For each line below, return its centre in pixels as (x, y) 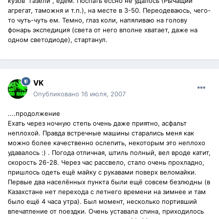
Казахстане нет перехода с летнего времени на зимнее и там (107, 192)
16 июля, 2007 (103, 94)
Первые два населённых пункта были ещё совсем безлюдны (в (109, 182)
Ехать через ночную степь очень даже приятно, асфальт (97, 123)
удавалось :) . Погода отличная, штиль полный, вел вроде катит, (109, 153)
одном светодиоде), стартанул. (58, 40)
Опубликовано (57, 94)
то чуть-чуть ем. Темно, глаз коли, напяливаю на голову (98, 20)
